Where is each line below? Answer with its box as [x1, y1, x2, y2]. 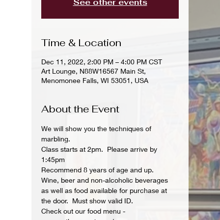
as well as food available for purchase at [41, 186, 169, 194]
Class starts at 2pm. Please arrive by [41, 144, 159, 153]
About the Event [41, 102, 119, 115]
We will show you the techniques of [41, 124, 153, 133]
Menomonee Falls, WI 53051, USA [41, 76, 148, 84]
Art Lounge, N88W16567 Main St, [41, 66, 146, 75]
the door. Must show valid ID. [41, 196, 133, 205]
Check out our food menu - [41, 206, 127, 215]
